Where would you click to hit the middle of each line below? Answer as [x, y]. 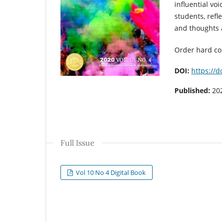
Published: [193, 90]
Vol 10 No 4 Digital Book [110, 172]
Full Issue [78, 142]
